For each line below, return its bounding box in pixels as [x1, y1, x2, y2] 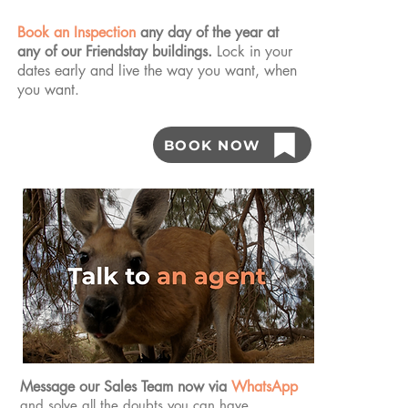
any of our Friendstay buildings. [17, 42, 217, 61]
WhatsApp [231, 377, 298, 396]
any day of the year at [136, 23, 279, 42]
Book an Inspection [17, 23, 136, 42]
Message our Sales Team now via [20, 377, 231, 396]
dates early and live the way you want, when [17, 61, 297, 80]
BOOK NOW [163, 136, 260, 154]
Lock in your [217, 42, 292, 61]
